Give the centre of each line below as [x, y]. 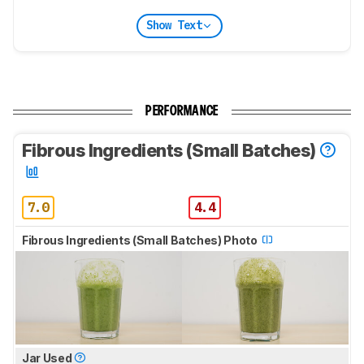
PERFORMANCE [182, 111]
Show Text [174, 26]
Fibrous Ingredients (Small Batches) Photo [141, 240]
